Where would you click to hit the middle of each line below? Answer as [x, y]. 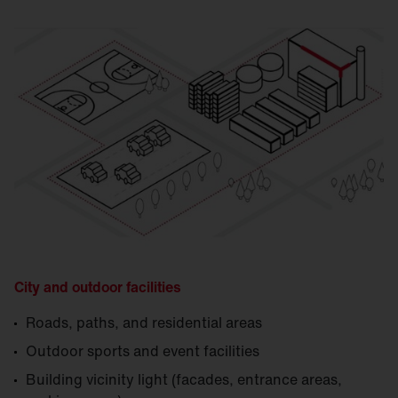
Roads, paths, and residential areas [144, 322]
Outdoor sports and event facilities [143, 350]
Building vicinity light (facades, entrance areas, [184, 379]
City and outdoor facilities [98, 287]
